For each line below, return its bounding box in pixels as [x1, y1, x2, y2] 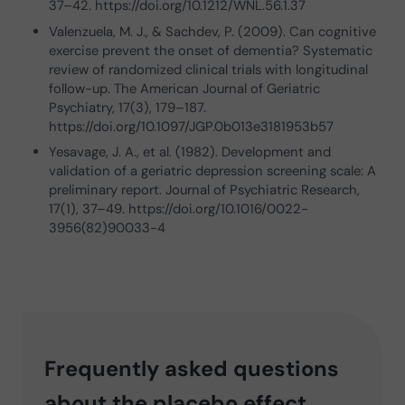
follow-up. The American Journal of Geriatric [49, 79, 321, 98]
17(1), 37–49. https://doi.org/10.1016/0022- [49, 200, 309, 219]
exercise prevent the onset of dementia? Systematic [49, 41, 373, 60]
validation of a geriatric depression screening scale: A [49, 162, 377, 181]
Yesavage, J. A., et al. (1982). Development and [49, 143, 332, 162]
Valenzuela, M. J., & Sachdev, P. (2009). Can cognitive [49, 22, 377, 41]
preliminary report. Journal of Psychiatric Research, [49, 181, 361, 200]
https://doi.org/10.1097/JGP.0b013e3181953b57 [49, 117, 334, 136]
